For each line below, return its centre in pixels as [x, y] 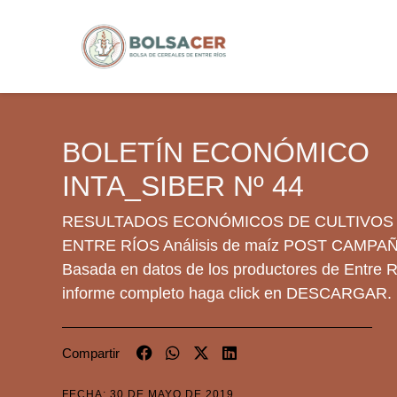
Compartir [91, 353]
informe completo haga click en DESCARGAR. [227, 293]
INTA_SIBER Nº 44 [183, 186]
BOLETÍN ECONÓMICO [216, 152]
